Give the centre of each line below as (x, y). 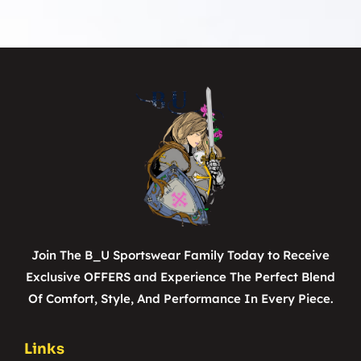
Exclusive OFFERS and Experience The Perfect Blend (180, 276)
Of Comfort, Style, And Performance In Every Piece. (180, 298)
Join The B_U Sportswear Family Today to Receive (180, 255)
